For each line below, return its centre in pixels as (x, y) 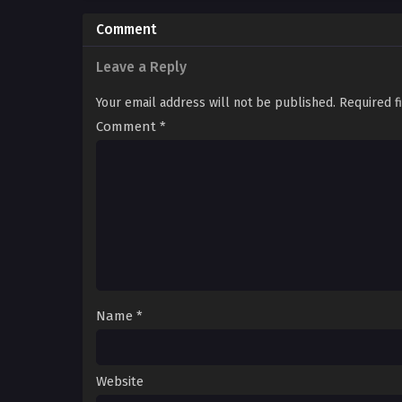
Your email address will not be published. (216, 103)
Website (120, 382)
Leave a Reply (141, 67)
